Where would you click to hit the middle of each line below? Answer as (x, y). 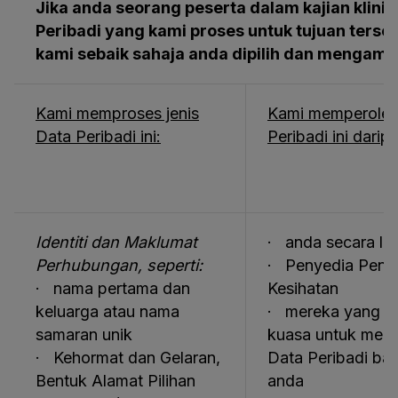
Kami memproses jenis (117, 113)
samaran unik (84, 334)
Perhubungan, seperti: (119, 265)
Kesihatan (303, 288)
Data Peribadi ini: (98, 136)
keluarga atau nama (107, 311)
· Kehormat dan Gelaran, (128, 358)
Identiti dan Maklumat (116, 242)
